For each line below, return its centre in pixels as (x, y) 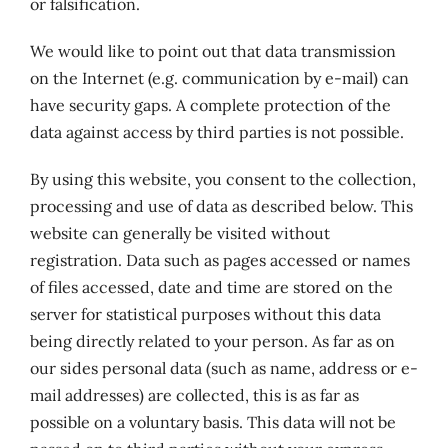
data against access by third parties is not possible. (216, 132)
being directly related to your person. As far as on (212, 341)
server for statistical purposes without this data (205, 314)
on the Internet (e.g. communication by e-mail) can (219, 78)
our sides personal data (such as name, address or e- (223, 368)
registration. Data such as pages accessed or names (219, 260)
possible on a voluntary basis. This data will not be (212, 422)
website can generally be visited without (179, 233)
